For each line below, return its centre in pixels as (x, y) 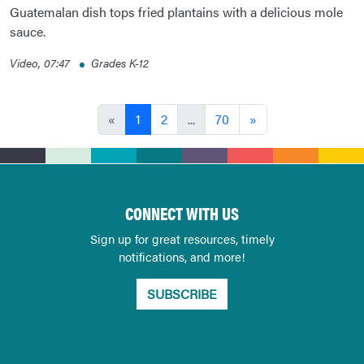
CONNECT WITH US (182, 213)
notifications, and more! (182, 257)
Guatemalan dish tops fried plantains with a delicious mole (176, 12)
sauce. (28, 32)
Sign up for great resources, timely (182, 239)
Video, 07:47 (41, 63)
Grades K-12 (120, 63)
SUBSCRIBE (182, 294)
